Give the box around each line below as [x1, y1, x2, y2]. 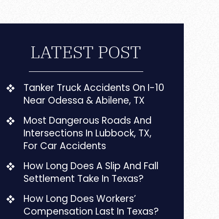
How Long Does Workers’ [23, 192, 136, 205]
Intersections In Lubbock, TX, [23, 127, 152, 140]
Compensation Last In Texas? [23, 205, 159, 218]
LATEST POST [30, 41, 142, 63]
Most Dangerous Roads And [23, 114, 152, 127]
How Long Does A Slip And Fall [23, 159, 159, 173]
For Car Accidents [23, 139, 107, 153]
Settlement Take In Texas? [23, 172, 144, 185]
